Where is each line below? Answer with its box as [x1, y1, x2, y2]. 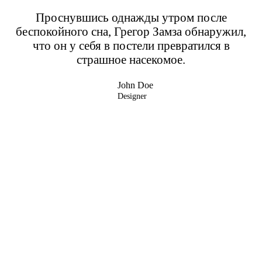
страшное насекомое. [77, 53, 185, 66]
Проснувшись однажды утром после [35, 11, 227, 24]
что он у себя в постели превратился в [32, 39, 230, 52]
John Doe [118, 80, 153, 90]
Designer [118, 92, 147, 101]
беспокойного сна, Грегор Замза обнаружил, [16, 25, 246, 38]
